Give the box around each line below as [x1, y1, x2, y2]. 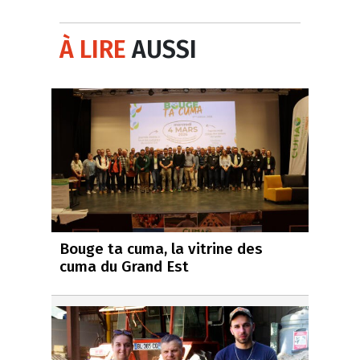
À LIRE [59, 35, 126, 64]
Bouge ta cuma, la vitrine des [59, 239, 263, 259]
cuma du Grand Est [59, 257, 189, 276]
